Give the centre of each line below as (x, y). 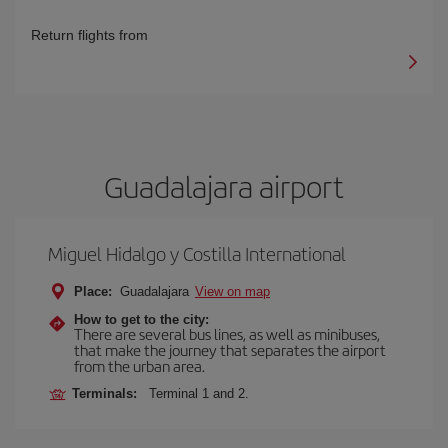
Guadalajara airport (224, 186)
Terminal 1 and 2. (199, 393)
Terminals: (108, 393)
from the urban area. (139, 365)
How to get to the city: (141, 319)
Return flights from (89, 35)
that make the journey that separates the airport (230, 349)
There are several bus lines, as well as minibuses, (227, 333)
